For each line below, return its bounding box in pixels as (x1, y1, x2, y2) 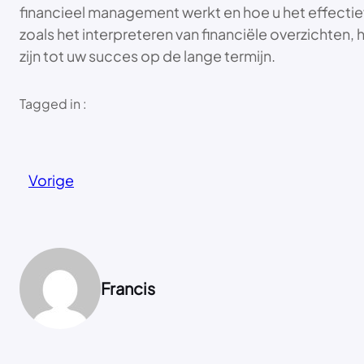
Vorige (28, 171, 74, 190)
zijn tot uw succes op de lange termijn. (19, 46, 275, 66)
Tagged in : (19, 95, 87, 113)
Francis (101, 278, 155, 299)
